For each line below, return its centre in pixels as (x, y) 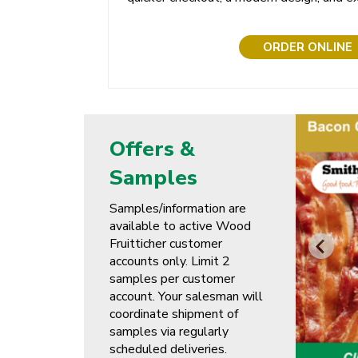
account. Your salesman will (186, 297)
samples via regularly (169, 332)
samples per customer (172, 279)
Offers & (152, 149)
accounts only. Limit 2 (169, 262)
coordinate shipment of (173, 314)
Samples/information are (177, 209)
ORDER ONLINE (307, 47)
